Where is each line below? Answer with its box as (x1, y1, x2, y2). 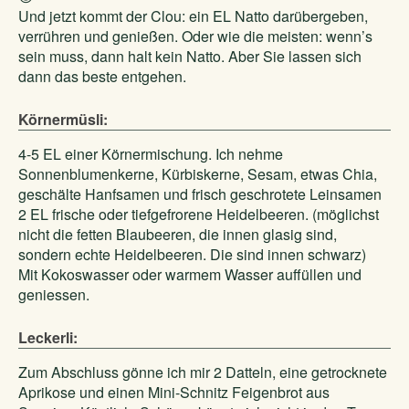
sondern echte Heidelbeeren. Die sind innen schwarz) (18, 244, 366, 265)
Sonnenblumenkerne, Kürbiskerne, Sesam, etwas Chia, (18, 163, 377, 184)
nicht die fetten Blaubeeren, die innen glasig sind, (18, 224, 337, 245)
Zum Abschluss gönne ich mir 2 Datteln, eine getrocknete (18, 362, 387, 383)
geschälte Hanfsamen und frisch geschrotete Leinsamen (18, 184, 382, 204)
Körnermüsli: (18, 109, 108, 130)
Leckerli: (18, 327, 78, 348)
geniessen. (18, 284, 89, 305)
